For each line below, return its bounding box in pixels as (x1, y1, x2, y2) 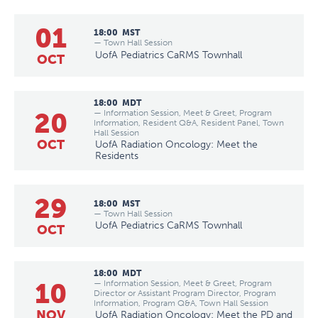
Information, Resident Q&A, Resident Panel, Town (94, 117, 284, 128)
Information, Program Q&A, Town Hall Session (94, 297, 268, 308)
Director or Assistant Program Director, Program (94, 287, 276, 298)
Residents (95, 149, 138, 162)
